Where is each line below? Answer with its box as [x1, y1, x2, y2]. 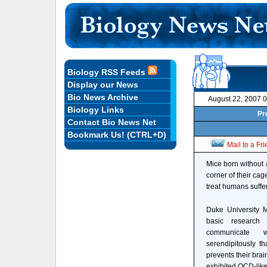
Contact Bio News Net [67, 117, 156, 127]
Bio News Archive [67, 92, 138, 102]
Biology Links [67, 105, 124, 114]
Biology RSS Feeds [67, 67, 148, 77]
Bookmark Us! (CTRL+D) [67, 130, 166, 139]
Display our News [67, 80, 138, 89]
